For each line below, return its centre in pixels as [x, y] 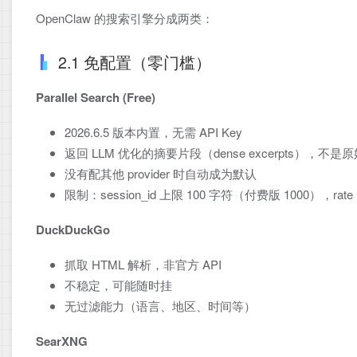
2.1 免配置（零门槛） [135, 62]
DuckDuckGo [73, 229]
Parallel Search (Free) [96, 97]
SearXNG [62, 341]
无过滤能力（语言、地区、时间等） [160, 305]
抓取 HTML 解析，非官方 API [143, 264]
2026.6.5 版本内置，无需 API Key [153, 131]
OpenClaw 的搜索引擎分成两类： [125, 18]
